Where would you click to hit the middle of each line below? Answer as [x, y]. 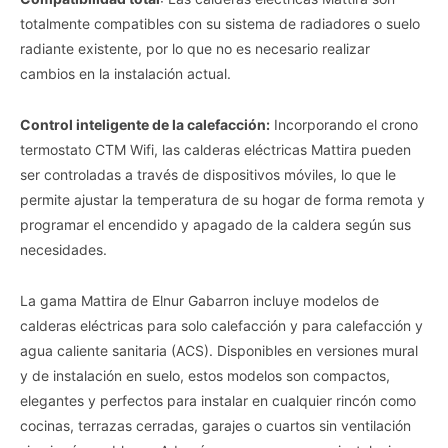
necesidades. [63, 249]
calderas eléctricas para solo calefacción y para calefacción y [221, 325]
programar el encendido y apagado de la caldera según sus [215, 224]
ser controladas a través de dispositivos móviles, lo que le [208, 174]
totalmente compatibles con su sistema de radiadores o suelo [220, 23]
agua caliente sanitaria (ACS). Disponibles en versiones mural [219, 350]
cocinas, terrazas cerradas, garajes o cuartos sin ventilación [215, 425]
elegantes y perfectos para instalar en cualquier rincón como [218, 400]
